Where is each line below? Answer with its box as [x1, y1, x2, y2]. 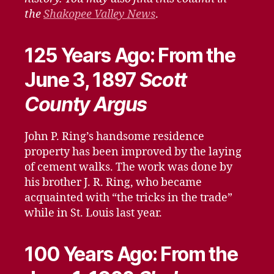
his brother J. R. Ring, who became [24, 175, 202, 190]
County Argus [24, 92, 147, 116]
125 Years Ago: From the [24, 43, 235, 67]
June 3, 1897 [24, 67, 139, 92]
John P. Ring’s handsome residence [24, 129, 204, 144]
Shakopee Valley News [43, 7, 155, 21]
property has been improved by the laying [24, 144, 242, 159]
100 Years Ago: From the [24, 242, 238, 266]
